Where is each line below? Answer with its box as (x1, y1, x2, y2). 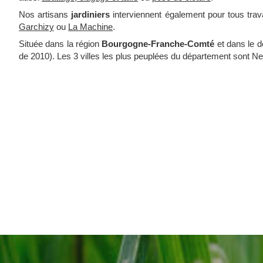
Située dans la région (19, 39, 102, 49)
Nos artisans (19, 9, 72, 20)
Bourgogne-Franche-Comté (102, 39, 215, 49)
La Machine (68, 22, 113, 32)
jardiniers (71, 9, 110, 20)
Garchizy (19, 22, 54, 32)
